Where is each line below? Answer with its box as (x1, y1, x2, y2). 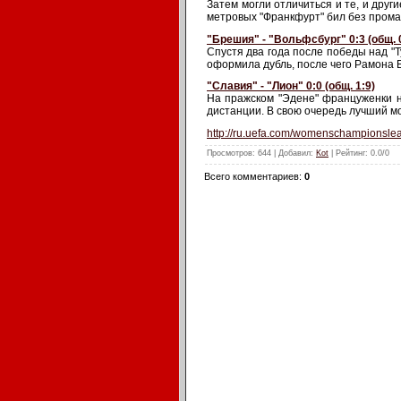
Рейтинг (336, 148, 365, 158)
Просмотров (207, 148, 252, 158)
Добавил (278, 148, 311, 158)
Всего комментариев (204, 170, 299, 182)
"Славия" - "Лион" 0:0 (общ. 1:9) (207, 80, 375, 93)
